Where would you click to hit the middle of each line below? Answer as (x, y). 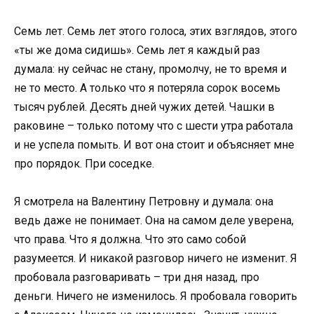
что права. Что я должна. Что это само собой (130, 240)
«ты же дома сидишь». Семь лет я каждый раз (137, 50)
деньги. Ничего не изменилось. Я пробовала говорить (156, 296)
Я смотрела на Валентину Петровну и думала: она (144, 202)
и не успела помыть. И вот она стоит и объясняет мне (154, 144)
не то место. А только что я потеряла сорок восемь (147, 88)
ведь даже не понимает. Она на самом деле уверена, (154, 221)
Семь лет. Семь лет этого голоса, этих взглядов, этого (156, 31)
